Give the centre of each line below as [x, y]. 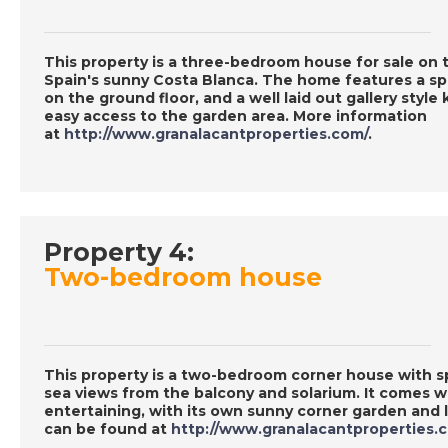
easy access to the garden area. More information [235, 116]
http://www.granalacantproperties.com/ [216, 134]
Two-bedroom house [183, 277]
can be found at [107, 429]
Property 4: [119, 252]
